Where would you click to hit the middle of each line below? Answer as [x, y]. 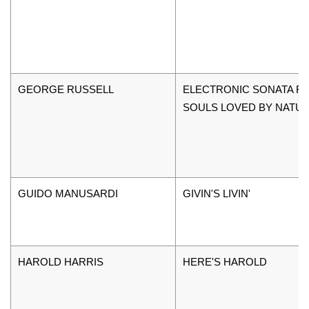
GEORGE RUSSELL [66, 89]
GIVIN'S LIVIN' [217, 193]
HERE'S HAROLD [225, 261]
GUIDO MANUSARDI [68, 193]
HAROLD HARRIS [61, 261]
